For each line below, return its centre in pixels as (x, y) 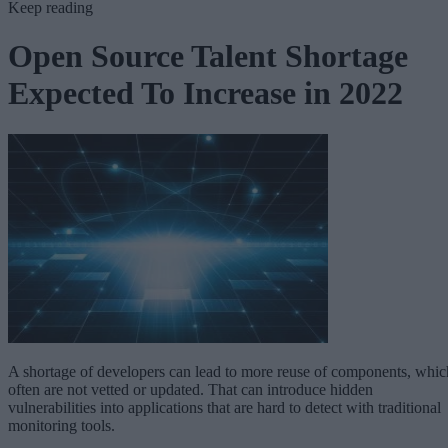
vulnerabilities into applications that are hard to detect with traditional (224, 407)
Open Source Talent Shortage (208, 56)
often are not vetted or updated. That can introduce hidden (190, 389)
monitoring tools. (61, 425)
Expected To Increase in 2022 (205, 93)
